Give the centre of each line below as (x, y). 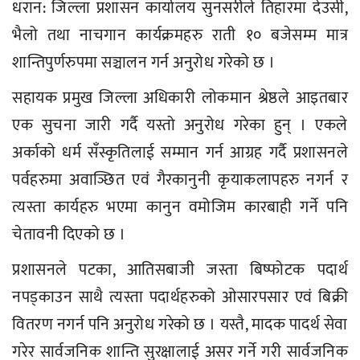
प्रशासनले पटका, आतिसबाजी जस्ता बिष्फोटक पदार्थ (180, 270)
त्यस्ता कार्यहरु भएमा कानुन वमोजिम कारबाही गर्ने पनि (180, 208)
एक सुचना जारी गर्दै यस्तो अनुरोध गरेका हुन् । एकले (180, 126)
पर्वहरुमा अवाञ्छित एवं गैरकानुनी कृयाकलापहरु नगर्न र (180, 180)
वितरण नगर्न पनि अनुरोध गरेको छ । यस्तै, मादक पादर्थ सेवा (180, 325)
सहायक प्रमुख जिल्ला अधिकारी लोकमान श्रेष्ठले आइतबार (180, 98)
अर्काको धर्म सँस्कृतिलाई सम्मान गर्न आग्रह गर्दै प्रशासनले (180, 153)
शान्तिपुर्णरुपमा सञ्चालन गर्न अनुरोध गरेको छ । (145, 63)
